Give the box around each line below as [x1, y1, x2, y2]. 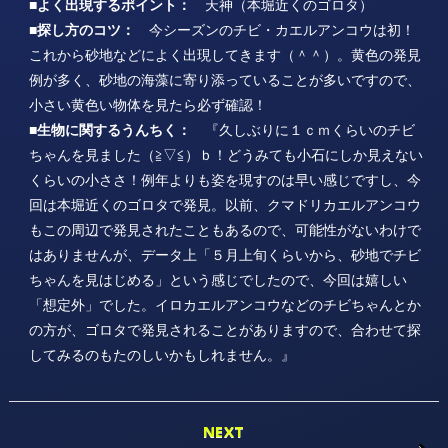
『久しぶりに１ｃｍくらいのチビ [190, 119, 415, 139]
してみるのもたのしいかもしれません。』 [28, 344, 295, 364]
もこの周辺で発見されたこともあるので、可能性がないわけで [28, 219, 421, 239]
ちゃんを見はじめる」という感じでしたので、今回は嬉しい [28, 269, 407, 289]
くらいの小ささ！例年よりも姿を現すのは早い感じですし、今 [28, 169, 421, 189]
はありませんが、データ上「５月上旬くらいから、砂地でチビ [28, 244, 421, 264]
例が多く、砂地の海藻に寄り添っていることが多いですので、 [28, 69, 421, 89]
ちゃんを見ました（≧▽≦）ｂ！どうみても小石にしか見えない [28, 144, 423, 164]
